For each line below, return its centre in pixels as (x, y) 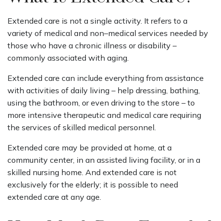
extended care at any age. (54, 197)
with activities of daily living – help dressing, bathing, (104, 91)
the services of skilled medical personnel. (82, 128)
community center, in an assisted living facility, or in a (104, 160)
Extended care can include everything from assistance (106, 78)
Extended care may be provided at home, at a (90, 148)
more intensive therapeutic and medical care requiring (104, 115)
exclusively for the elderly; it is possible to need (93, 185)
